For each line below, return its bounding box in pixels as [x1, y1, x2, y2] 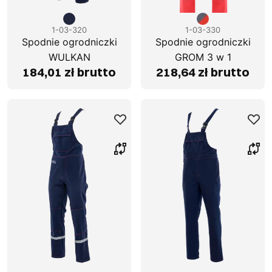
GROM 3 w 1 [174, 51, 231, 64]
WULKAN [48, 51, 90, 64]
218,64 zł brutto [156, 64, 250, 80]
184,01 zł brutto [22, 64, 116, 80]
